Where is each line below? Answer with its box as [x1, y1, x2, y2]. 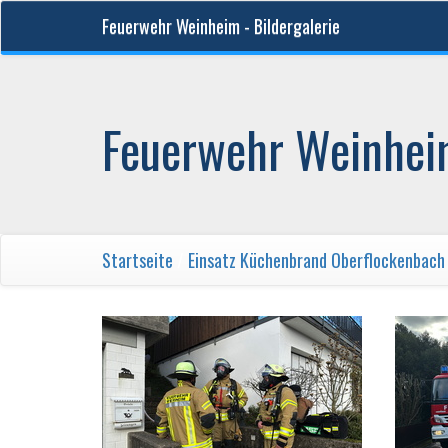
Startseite [102, 247, 173, 273]
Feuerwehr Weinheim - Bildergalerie [102, 13, 340, 39]
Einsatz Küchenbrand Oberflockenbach [188, 247, 445, 273]
